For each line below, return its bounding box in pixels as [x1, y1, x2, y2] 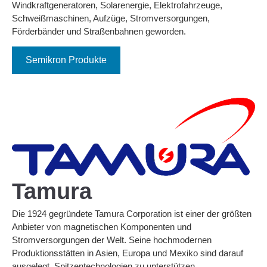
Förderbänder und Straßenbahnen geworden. [12, 26, 186, 36]
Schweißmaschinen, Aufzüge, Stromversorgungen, [12, 13, 210, 23]
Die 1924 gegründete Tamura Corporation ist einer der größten [12, 209, 252, 219]
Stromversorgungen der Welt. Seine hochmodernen [12, 235, 212, 246]
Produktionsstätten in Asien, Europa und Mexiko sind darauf [12, 248, 243, 259]
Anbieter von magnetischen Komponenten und [12, 222, 191, 232]
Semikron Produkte [26, 54, 107, 65]
